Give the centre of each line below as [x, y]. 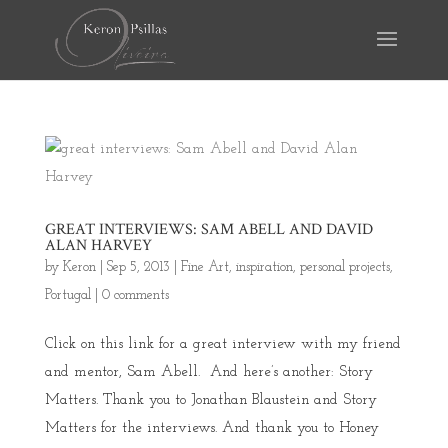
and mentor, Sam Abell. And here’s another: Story [208, 372]
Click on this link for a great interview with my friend [222, 344]
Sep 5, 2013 [138, 267]
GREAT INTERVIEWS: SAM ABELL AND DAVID [208, 229]
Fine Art [204, 267]
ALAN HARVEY [98, 245]
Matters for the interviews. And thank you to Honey [211, 428]
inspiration [264, 267]
